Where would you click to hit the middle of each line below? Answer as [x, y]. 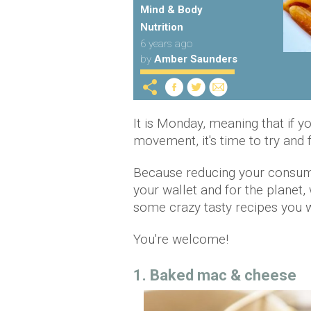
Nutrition [162, 27]
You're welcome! [181, 239]
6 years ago [166, 44]
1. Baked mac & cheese [215, 275]
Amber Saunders [196, 59]
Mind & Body [171, 10]
